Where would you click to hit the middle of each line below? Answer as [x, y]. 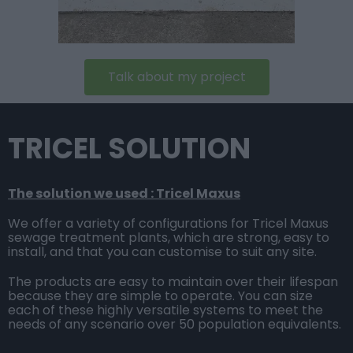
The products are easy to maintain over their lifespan [173, 282]
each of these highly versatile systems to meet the [165, 310]
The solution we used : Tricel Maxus [124, 194]
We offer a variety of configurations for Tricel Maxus [168, 224]
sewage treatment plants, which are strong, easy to [169, 238]
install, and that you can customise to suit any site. [162, 252]
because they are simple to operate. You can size [160, 296]
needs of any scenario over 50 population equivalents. [175, 325]
